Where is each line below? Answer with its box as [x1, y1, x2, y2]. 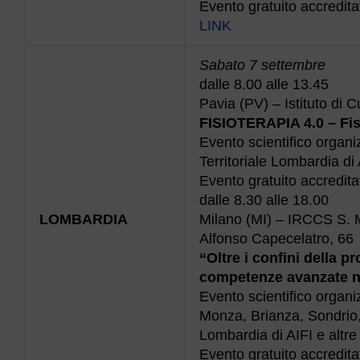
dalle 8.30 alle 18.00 [199, 191, 329, 208]
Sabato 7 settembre [199, 56, 325, 73]
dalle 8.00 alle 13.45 [199, 76, 329, 92]
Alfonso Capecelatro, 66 [199, 230, 354, 247]
